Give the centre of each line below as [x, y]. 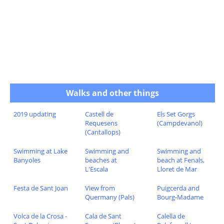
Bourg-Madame [180, 197]
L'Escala [97, 169]
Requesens [101, 123]
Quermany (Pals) [110, 197]
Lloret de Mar [177, 169]
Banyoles [27, 160]
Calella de [171, 216]
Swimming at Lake [40, 151]
